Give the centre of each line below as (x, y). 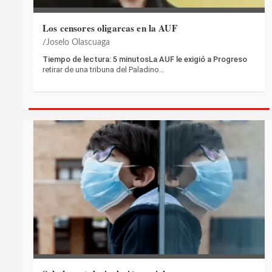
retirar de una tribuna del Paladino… (104, 69)
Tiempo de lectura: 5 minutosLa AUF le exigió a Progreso (145, 59)
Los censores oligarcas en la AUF (110, 28)
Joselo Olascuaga (78, 42)
